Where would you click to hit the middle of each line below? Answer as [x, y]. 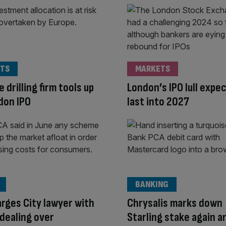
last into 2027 [158, 102]
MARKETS [153, 69]
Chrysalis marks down [175, 203]
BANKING [152, 184]
